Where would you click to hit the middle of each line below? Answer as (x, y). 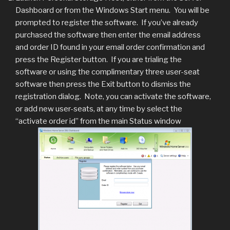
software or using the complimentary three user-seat (108, 72)
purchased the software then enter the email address (108, 35)
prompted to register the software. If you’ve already (107, 22)
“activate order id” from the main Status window (98, 121)
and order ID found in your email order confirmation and (110, 47)
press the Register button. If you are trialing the (99, 59)
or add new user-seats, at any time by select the (99, 109)
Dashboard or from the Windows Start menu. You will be (112, 10)
